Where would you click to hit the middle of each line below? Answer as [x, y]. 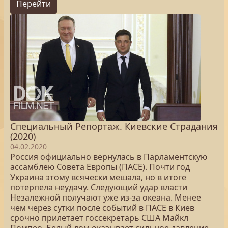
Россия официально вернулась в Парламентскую [109, 157]
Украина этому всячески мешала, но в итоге [98, 177]
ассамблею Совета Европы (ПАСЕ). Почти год [100, 167]
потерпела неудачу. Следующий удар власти [99, 187]
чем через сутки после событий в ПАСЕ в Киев [102, 208]
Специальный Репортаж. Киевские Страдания [114, 126]
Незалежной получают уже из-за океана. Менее [106, 197]
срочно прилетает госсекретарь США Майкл [99, 218]
